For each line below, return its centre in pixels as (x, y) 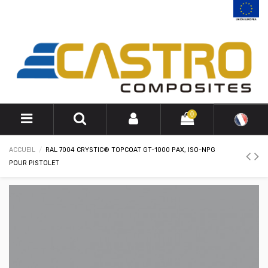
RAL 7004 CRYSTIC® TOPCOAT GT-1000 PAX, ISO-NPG (131, 150)
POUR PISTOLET (34, 163)
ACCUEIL (22, 150)
